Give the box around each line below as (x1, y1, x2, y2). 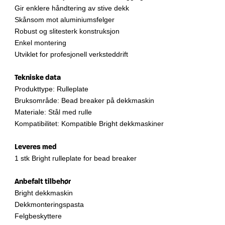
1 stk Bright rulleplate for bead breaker (15, 154, 137, 163)
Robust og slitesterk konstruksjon (15, 27, 120, 36)
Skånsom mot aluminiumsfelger (15, 16, 115, 24)
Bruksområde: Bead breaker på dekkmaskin (15, 96, 154, 105)
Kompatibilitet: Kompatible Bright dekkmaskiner (15, 120, 164, 128)
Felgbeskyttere (15, 212, 62, 220)
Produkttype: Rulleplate (15, 85, 88, 93)
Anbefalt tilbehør (15, 177, 71, 186)
